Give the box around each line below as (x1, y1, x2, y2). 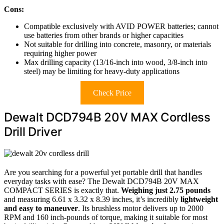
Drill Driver (4, 124, 62, 139)
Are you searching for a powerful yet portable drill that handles (4, 167, 202, 176)
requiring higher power (24, 49, 96, 57)
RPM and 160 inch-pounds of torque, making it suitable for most (4, 212, 207, 221)
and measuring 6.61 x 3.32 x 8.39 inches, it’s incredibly (4, 194, 180, 203)
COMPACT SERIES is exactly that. (4, 185, 121, 194)
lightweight (180, 194, 218, 203)
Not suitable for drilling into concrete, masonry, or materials (24, 40, 211, 48)
